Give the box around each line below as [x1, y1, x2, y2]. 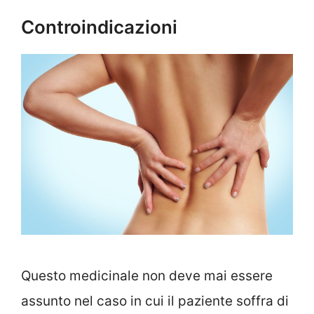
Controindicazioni [21, 15, 177, 38]
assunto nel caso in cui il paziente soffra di [21, 292, 289, 309]
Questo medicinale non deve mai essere [21, 267, 273, 284]
